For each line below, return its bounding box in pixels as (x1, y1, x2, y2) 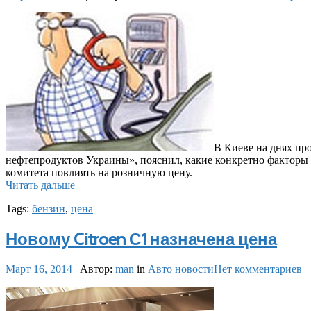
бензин (32, 203, 65, 215)
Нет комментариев (214, 263, 302, 276)
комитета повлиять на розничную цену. (6, 167, 192, 179)
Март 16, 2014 (6, 263, 72, 276)
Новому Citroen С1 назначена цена (6, 229, 277, 250)
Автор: (80, 263, 115, 276)
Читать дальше (6, 179, 75, 192)
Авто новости (148, 263, 214, 276)
